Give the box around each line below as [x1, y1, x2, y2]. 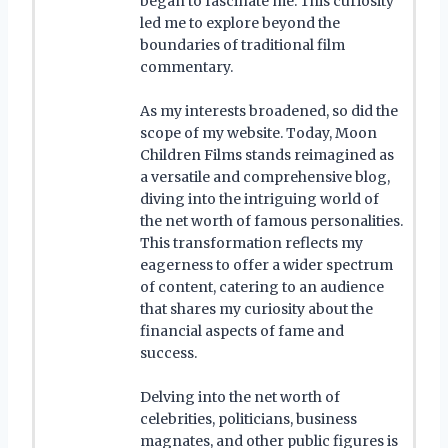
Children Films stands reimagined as [140, 145, 394, 164]
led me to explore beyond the [140, 13, 340, 32]
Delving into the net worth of [140, 387, 340, 406]
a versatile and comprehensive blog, [140, 167, 390, 186]
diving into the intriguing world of [140, 189, 379, 208]
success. [140, 343, 197, 362]
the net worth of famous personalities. [140, 211, 403, 230]
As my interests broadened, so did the [140, 101, 398, 120]
